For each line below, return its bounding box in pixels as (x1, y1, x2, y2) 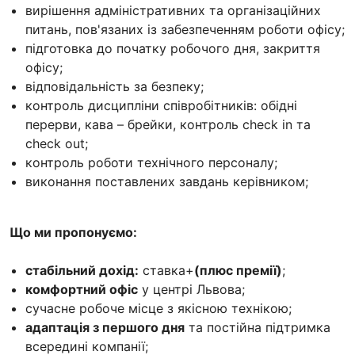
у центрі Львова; (138, 281, 245, 297)
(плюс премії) (194, 261, 282, 278)
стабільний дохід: (25, 261, 139, 278)
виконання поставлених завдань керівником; (25, 173, 308, 189)
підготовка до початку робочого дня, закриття (25, 40, 320, 56)
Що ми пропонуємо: (10, 223, 137, 240)
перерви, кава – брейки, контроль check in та (25, 116, 311, 132)
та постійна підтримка (185, 319, 330, 335)
